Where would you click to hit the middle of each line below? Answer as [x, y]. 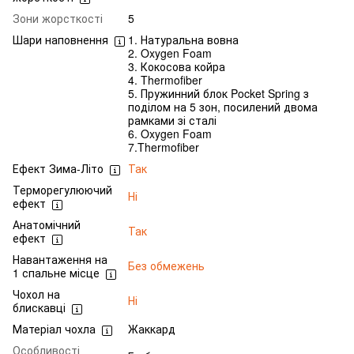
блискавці [39, 308]
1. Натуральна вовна [183, 40]
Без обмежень [166, 266]
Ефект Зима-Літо [58, 169]
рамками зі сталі [172, 121]
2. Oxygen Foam [170, 53]
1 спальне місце [56, 273]
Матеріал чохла [54, 329]
